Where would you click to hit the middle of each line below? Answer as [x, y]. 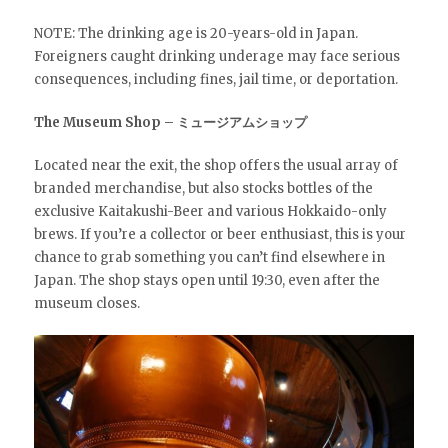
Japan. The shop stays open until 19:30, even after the [206, 280]
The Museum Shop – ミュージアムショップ [170, 122]
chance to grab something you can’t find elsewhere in [209, 257]
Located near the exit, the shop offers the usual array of [215, 165]
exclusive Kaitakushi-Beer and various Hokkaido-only [210, 211]
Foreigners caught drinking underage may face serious [216, 56]
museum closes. [86, 303]
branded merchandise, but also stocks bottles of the [203, 188]
